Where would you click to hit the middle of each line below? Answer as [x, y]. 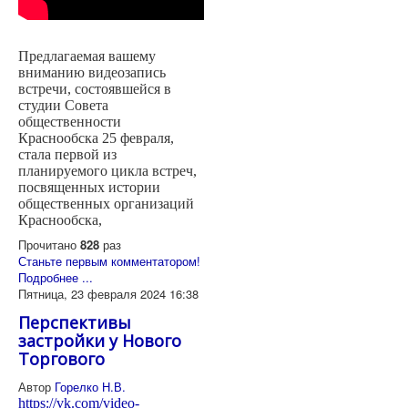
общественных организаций [106, 204]
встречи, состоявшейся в [95, 89]
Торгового [61, 359]
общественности [70, 122]
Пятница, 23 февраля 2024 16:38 [108, 294]
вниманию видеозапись [92, 73]
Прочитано [49, 245]
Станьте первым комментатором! [109, 261]
